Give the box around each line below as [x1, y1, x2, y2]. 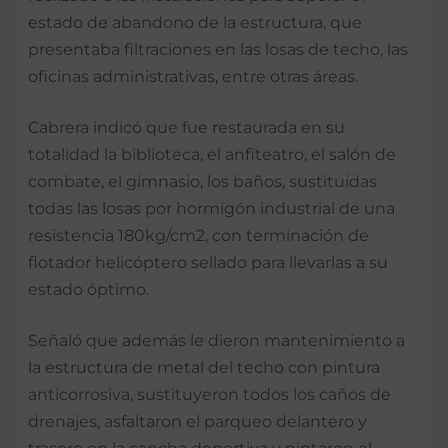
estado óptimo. [28, 279, 149, 299]
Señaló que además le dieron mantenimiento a [28, 330, 405, 350]
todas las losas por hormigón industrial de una [28, 198, 395, 218]
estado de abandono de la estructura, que [28, 12, 362, 32]
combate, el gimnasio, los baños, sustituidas [28, 171, 377, 191]
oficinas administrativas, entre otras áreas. [28, 66, 358, 86]
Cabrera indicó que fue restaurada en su [28, 117, 345, 137]
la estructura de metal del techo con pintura [28, 357, 380, 377]
